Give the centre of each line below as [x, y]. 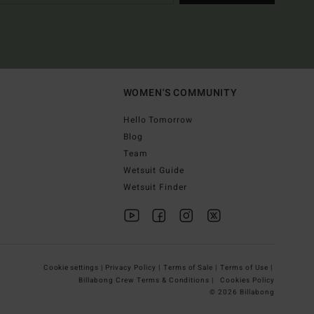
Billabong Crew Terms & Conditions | [148, 280]
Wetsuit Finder [155, 187]
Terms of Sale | [191, 267]
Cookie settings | [74, 267]
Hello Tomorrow [158, 120]
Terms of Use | [247, 267]
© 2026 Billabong [242, 292]
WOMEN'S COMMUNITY [180, 93]
